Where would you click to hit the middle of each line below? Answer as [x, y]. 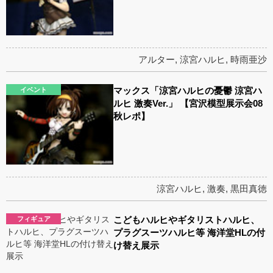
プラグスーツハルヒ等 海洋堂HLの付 [190, 232]
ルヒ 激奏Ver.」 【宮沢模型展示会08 [188, 103]
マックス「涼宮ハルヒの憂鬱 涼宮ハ [188, 90]
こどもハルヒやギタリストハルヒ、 [187, 219]
